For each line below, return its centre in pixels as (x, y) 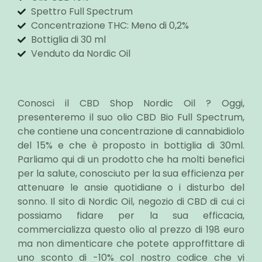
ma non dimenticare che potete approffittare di (131, 243)
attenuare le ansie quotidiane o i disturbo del (131, 187)
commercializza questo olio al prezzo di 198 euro (131, 229)
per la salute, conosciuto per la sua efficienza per (131, 173)
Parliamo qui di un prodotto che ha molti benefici (131, 159)
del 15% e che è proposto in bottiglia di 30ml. (131, 145)
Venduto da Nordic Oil (80, 53)
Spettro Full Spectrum (82, 11)
